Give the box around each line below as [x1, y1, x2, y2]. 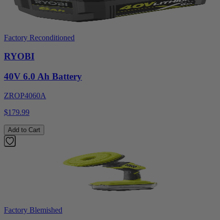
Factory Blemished [4, 205, 62, 214]
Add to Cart [8, 126, 40, 134]
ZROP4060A [4, 91, 46, 100]
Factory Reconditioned [4, 33, 75, 42]
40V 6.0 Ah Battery [4, 71, 82, 82]
